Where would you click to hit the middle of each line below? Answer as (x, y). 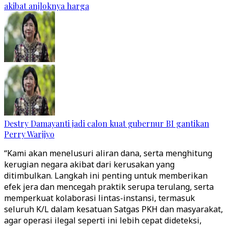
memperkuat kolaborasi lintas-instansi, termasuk (99, 198)
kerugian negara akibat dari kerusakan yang (89, 164)
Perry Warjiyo (29, 134)
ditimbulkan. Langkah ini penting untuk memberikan (106, 176)
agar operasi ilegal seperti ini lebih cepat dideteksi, (103, 220)
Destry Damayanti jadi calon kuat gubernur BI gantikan (107, 123)
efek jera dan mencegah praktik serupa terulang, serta (109, 187)
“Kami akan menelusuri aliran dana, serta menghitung (108, 153)
